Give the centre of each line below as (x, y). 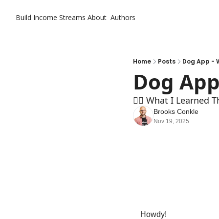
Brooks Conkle (176, 111)
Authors (123, 17)
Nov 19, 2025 (171, 121)
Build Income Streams (51, 17)
